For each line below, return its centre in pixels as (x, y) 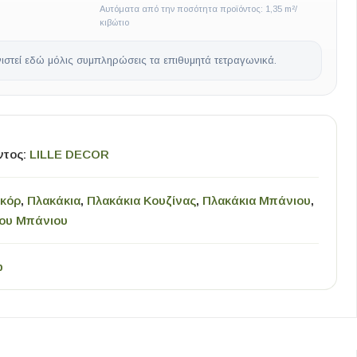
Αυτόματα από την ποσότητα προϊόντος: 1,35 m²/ (198, 9)
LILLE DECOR (69, 154)
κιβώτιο (114, 22)
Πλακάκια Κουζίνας (141, 200)
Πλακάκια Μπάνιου (257, 200)
